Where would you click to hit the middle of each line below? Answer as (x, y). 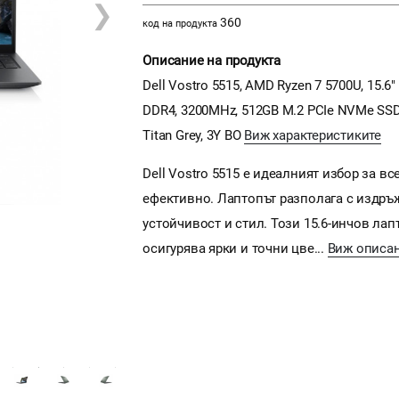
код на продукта (180, 23)
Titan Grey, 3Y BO (194, 135)
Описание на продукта (212, 60)
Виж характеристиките (313, 135)
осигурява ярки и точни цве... (235, 248)
